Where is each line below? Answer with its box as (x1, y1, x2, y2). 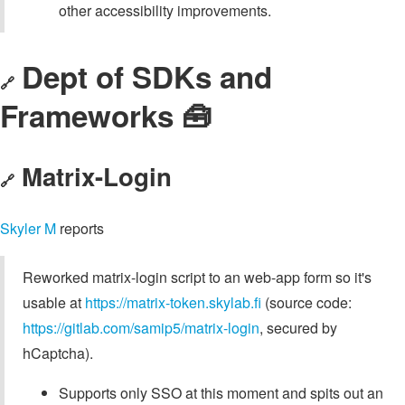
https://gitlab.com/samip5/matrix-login (23, 317, 259, 339)
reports (56, 218, 104, 240)
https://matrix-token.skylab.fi (85, 292, 261, 314)
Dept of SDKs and (22, 55, 272, 99)
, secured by (259, 317, 337, 339)
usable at (23, 292, 85, 314)
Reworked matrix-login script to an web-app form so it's (23, 267, 372, 288)
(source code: (261, 292, 352, 314)
